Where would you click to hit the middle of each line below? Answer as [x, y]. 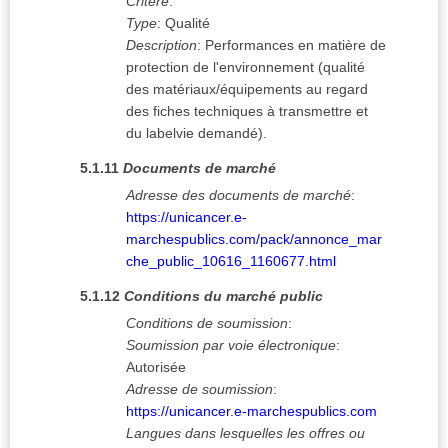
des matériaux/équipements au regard [247, 89]
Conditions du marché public [223, 296]
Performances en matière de [295, 45]
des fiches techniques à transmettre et [247, 111]
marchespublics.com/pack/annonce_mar [254, 239]
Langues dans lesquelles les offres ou [245, 433]
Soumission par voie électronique [231, 345]
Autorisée [156, 367]
